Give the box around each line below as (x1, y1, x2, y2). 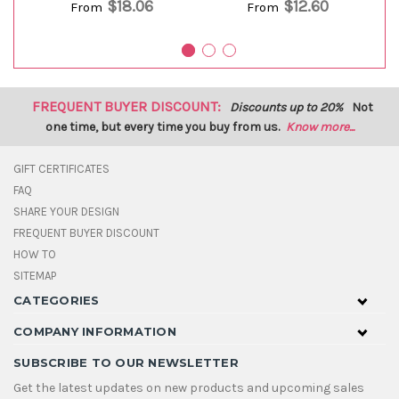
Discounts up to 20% (230, 99, 346, 115)
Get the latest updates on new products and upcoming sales (13, 379, 364, 395)
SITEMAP (13, 268, 56, 282)
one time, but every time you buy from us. (45, 118, 280, 134)
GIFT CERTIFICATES (13, 161, 110, 175)
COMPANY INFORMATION (13, 323, 176, 338)
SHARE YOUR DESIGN (13, 204, 119, 218)
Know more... (285, 118, 354, 134)
